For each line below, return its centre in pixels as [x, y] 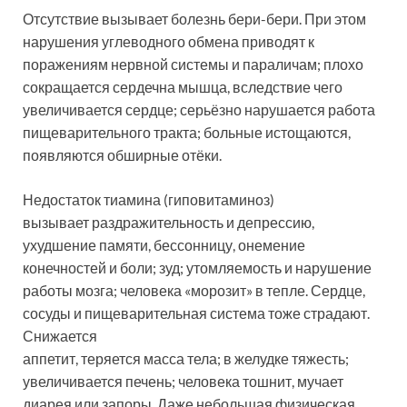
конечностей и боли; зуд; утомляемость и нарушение [197, 268]
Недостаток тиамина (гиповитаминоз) [149, 200]
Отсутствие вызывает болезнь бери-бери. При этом [194, 19]
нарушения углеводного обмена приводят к [169, 42]
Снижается [60, 336]
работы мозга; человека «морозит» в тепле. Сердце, [194, 291]
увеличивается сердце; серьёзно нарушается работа [199, 110]
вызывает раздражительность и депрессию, [169, 223]
